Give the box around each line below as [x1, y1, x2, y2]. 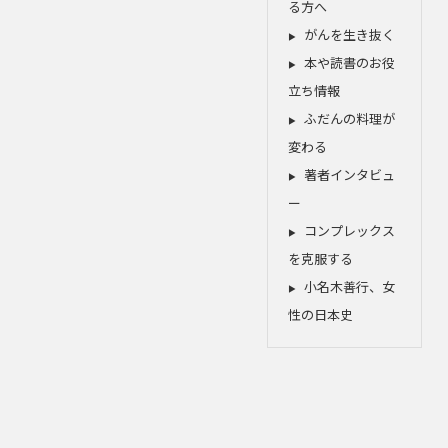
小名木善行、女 [304, 277, 396, 297]
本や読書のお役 [304, 53, 396, 73]
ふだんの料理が [304, 109, 396, 129]
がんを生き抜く [304, 25, 396, 45]
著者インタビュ [304, 165, 396, 185]
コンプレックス [304, 221, 396, 241]
